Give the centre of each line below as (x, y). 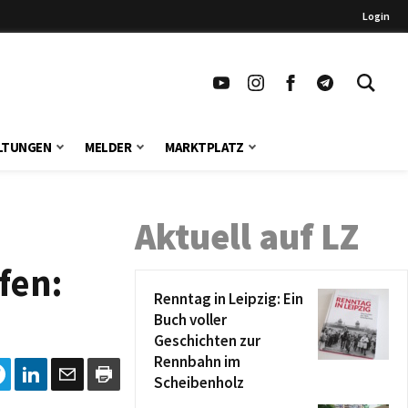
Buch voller (190, 320)
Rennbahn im (197, 362)
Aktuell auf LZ (247, 237)
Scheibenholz (199, 382)
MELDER (108, 147)
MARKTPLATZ (204, 147)
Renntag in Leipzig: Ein (229, 299)
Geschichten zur (207, 341)
